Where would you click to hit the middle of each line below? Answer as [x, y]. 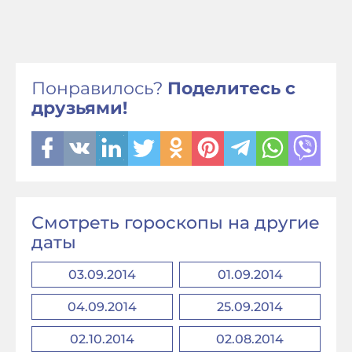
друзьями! [79, 108]
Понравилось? [99, 88]
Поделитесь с [231, 88]
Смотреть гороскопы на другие [176, 223]
